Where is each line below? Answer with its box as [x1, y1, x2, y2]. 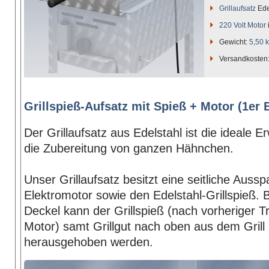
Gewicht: [219, 38, 249, 46]
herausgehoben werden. [24, 235, 153, 249]
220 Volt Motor [219, 21, 268, 29]
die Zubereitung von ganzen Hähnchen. [24, 141, 234, 155]
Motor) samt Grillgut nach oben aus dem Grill [24, 219, 265, 233]
